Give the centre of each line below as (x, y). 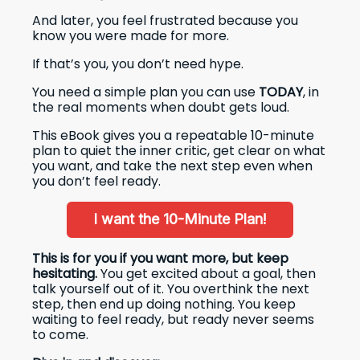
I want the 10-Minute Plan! (180, 219)
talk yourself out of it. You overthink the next (171, 289)
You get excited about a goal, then (207, 274)
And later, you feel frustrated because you (165, 20)
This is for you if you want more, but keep (160, 258)
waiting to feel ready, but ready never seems (173, 319)
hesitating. (65, 274)
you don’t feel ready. (96, 181)
